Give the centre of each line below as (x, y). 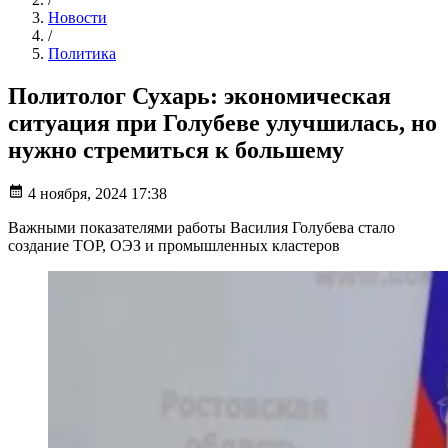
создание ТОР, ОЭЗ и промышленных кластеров (174, 246)
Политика (82, 53)
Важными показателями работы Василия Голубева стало (201, 228)
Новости (77, 17)
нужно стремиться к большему (176, 149)
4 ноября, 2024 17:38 (97, 194)
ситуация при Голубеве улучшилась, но (222, 122)
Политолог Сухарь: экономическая (199, 95)
